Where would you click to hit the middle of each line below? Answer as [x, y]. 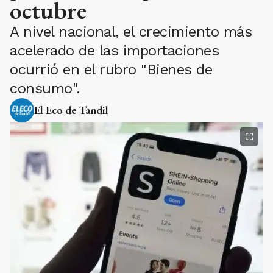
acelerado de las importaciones [114, 51]
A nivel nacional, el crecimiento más [131, 32]
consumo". [45, 88]
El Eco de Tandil [71, 110]
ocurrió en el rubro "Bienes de [111, 69]
